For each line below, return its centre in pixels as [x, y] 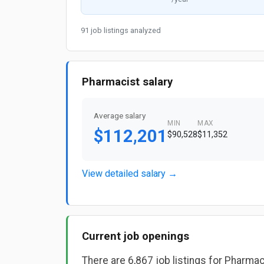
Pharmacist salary [127, 82]
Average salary [120, 116]
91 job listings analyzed [121, 31]
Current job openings [136, 236]
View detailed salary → [130, 174]
